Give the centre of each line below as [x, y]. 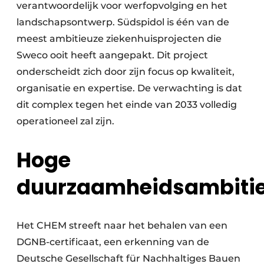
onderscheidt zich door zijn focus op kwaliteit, [126, 72]
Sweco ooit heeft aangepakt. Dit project [112, 55]
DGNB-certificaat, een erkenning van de [113, 242]
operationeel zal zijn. [65, 121]
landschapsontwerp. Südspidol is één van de [123, 22]
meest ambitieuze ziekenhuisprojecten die [119, 39]
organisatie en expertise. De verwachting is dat [129, 88]
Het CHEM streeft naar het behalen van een [122, 226]
